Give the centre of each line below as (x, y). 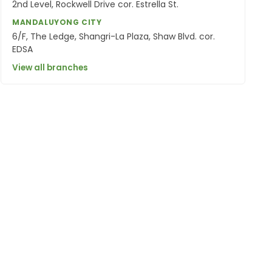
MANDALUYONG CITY (57, 22)
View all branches (50, 68)
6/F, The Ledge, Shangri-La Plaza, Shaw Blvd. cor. (113, 36)
